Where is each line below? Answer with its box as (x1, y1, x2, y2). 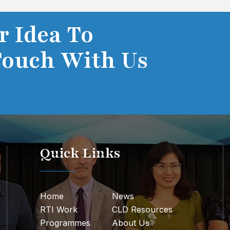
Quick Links (40, 144, 121, 162)
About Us (112, 218, 150, 228)
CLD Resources (112, 204, 173, 215)
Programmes (40, 218, 91, 228)
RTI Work (40, 204, 78, 215)
